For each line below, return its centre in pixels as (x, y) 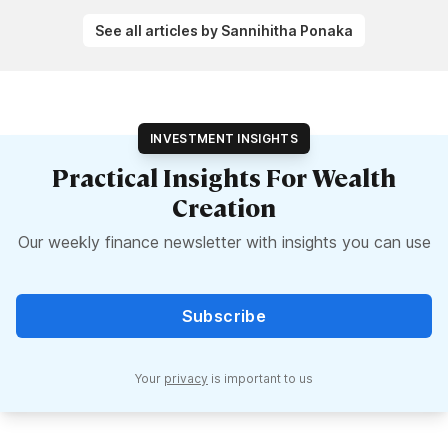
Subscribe (224, 316)
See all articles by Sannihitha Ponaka (224, 30)
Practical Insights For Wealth (224, 177)
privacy (186, 378)
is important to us (260, 378)
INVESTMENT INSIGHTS (224, 138)
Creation (224, 207)
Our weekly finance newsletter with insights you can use (224, 242)
